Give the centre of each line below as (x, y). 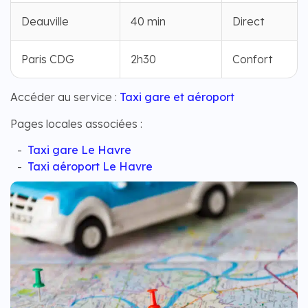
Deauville (45, 22)
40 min (148, 22)
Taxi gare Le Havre (79, 150)
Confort (252, 59)
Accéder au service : (64, 97)
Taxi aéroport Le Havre (90, 167)
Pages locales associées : (76, 123)
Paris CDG (48, 59)
